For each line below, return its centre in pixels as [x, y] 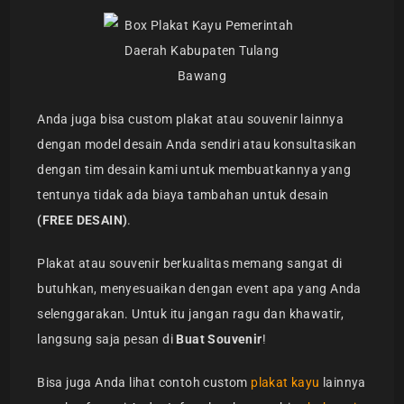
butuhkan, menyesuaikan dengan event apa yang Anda [199, 289]
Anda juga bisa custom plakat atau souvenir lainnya [191, 119]
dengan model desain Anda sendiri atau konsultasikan [197, 145]
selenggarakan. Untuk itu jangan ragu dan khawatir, [191, 314]
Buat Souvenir [219, 340]
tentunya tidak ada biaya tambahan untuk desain [183, 195]
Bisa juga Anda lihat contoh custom [144, 383]
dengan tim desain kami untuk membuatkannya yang [194, 170]
